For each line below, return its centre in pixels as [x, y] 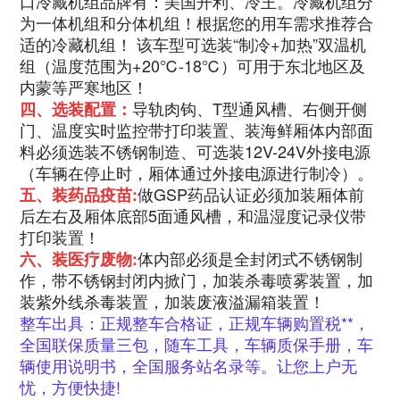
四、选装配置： [76, 108]
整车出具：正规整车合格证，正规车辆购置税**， [195, 322]
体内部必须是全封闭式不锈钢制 [250, 258]
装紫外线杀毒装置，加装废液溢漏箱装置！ [173, 300]
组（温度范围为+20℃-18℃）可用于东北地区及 [193, 65]
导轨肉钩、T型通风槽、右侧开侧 [250, 108]
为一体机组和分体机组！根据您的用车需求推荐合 [197, 22]
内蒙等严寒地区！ [84, 86]
